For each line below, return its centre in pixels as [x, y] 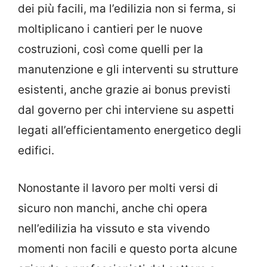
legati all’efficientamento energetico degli [130, 131]
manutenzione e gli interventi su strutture [128, 70]
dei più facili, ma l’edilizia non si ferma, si [127, 9]
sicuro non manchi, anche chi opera [113, 208]
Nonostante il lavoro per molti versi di [118, 188]
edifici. [36, 151]
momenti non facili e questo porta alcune [128, 249]
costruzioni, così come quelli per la [111, 49]
